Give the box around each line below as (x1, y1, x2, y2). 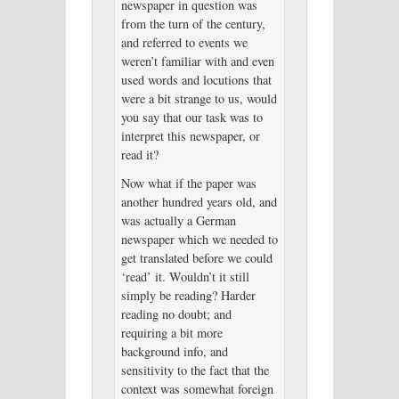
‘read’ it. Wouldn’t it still (120, 267, 249, 285)
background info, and (120, 342, 228, 360)
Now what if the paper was (120, 174, 256, 191)
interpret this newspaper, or (120, 127, 260, 145)
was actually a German (120, 211, 236, 229)
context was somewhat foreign (120, 379, 273, 397)
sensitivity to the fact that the (120, 361, 269, 379)
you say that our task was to (120, 109, 263, 126)
